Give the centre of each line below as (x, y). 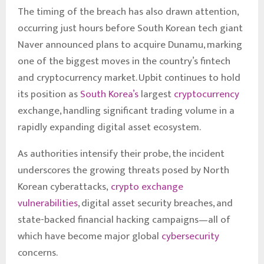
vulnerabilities (48, 203)
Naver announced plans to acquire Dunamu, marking (130, 44)
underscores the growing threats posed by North (123, 170)
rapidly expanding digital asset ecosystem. (109, 127)
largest (156, 94)
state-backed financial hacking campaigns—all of (124, 220)
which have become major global (90, 236)
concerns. (38, 253)
